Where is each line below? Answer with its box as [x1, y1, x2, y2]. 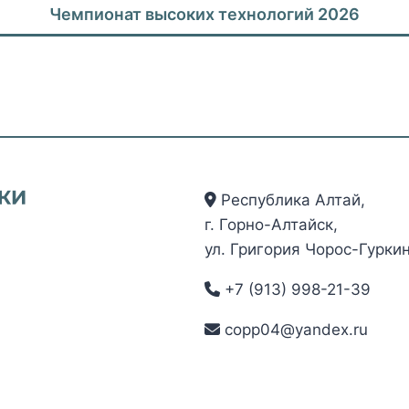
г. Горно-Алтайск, [204, 215, 338, 234]
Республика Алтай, [216, 191, 365, 209]
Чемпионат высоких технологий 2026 [49, 4, 360, 24]
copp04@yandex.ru [220, 320, 368, 339]
